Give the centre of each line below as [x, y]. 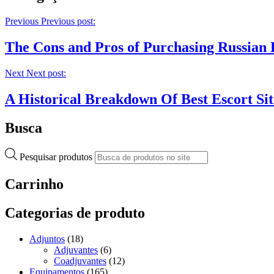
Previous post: [68, 21]
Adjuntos [47, 239]
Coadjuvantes [80, 261]
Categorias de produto [75, 213]
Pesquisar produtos [57, 157]
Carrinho [34, 184]
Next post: [46, 73]
